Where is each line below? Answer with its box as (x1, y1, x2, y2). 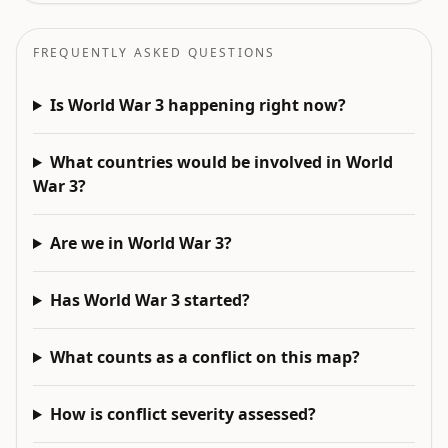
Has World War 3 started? (49, 289, 250, 311)
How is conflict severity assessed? (49, 403, 316, 425)
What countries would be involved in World (49, 151, 393, 173)
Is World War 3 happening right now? (49, 94, 346, 116)
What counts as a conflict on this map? (49, 346, 360, 368)
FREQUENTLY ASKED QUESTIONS (33, 44, 276, 61)
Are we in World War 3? (49, 232, 232, 254)
